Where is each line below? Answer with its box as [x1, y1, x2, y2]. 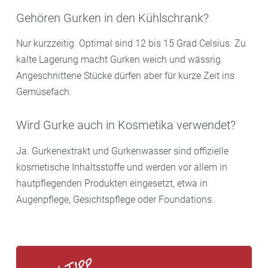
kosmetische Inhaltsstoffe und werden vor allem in [16, 161, 227, 173]
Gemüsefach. [16, 86, 72, 98]
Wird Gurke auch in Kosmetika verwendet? [16, 118, 236, 133]
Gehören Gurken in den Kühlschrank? [16, 10, 209, 25]
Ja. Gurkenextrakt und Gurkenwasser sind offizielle [16, 145, 229, 157]
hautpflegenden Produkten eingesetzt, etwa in [16, 177, 208, 189]
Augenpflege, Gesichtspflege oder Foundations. [16, 193, 214, 205]
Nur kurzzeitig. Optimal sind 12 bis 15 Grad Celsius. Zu [16, 37, 246, 49]
